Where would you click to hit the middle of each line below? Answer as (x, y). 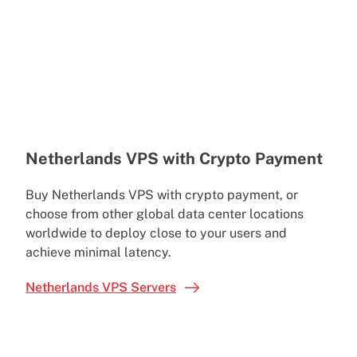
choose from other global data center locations (165, 214)
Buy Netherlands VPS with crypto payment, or (162, 194)
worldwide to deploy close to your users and (156, 233)
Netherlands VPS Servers (101, 287)
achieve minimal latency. (100, 252)
